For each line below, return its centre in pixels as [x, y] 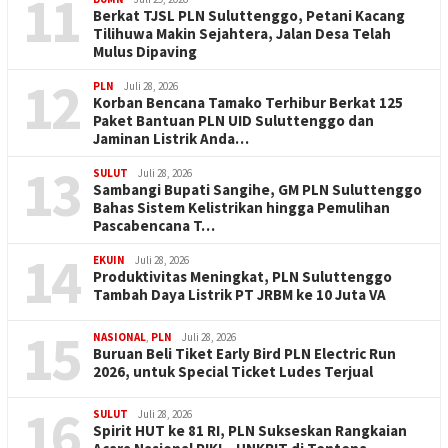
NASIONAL [119, 336]
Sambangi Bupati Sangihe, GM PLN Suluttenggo [257, 189]
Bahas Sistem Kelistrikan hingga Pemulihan [241, 207]
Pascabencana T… [154, 225]
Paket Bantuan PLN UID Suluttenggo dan [233, 120]
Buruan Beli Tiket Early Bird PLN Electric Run [244, 353]
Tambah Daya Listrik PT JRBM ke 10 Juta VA [239, 294]
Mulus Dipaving [145, 51]
